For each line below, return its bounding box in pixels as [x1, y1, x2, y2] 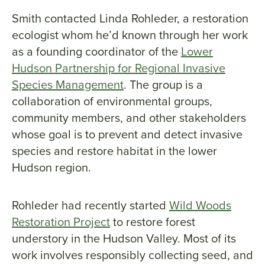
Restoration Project [12, 213, 110, 231]
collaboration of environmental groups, [12, 92, 212, 111]
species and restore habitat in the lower [12, 142, 217, 160]
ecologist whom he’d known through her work [12, 26, 248, 44]
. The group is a [124, 76, 203, 94]
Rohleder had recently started [12, 196, 169, 215]
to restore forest [110, 213, 195, 231]
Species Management [12, 76, 124, 94]
